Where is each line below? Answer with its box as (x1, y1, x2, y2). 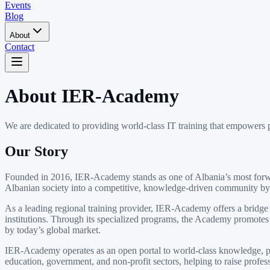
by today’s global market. (5, 224, 101, 235)
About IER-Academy (5, 85, 179, 107)
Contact (5, 42, 34, 52)
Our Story (5, 143, 68, 159)
